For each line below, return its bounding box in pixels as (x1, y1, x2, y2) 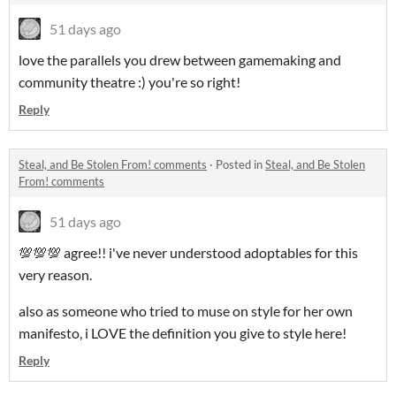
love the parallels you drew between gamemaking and (19, 51, 341, 69)
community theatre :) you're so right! (19, 73, 240, 91)
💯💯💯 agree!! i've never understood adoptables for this (19, 244, 358, 262)
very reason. (19, 266, 92, 284)
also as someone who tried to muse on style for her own (19, 302, 353, 320)
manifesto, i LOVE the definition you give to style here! (19, 324, 346, 342)
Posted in (216, 157, 265, 172)
